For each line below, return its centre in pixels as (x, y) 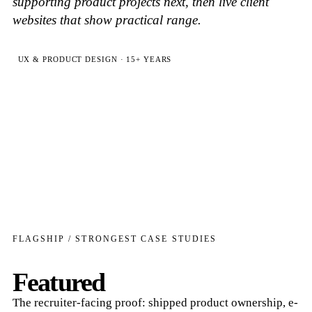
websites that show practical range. (107, 19)
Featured (58, 282)
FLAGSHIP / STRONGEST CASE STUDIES (115, 239)
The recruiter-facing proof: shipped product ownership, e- (155, 303)
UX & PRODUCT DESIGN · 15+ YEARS (95, 59)
